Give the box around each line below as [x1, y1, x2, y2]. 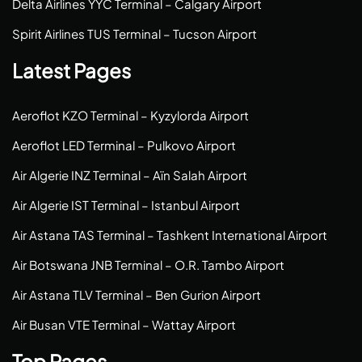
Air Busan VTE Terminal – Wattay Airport [12, 317, 236, 332]
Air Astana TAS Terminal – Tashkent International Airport [12, 227, 327, 242]
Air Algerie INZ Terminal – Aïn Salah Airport [12, 167, 247, 183]
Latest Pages [12, 58, 131, 82]
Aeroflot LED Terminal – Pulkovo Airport [12, 137, 236, 153]
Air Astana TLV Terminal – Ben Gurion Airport [12, 287, 261, 302]
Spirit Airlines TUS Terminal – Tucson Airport [12, 26, 257, 41]
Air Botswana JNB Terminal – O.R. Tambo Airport [12, 257, 284, 272]
